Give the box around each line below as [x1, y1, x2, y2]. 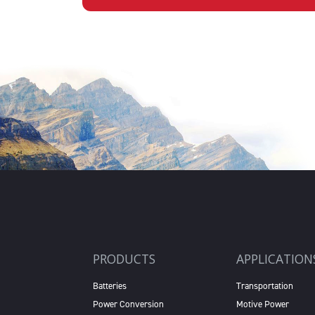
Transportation [236, 279, 293, 292]
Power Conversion [93, 297, 164, 310]
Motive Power [236, 297, 289, 310]
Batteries [93, 279, 127, 292]
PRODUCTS [93, 250, 155, 267]
